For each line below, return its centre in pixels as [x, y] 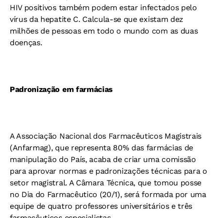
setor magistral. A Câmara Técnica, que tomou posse [106, 183]
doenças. [26, 43]
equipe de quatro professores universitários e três [101, 206]
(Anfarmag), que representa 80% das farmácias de [101, 148]
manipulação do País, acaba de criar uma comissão [103, 159]
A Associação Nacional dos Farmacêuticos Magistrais [106, 136]
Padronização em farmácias [61, 89]
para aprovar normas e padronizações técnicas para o [109, 171]
